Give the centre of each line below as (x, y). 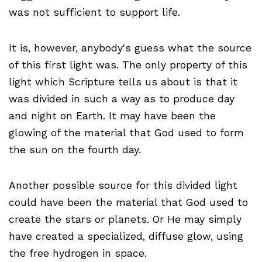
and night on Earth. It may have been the (112, 116)
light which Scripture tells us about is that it (123, 82)
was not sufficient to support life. (94, 13)
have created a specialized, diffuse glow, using (126, 237)
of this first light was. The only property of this (128, 65)
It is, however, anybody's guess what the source (130, 48)
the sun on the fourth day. (75, 150)
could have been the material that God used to (128, 203)
